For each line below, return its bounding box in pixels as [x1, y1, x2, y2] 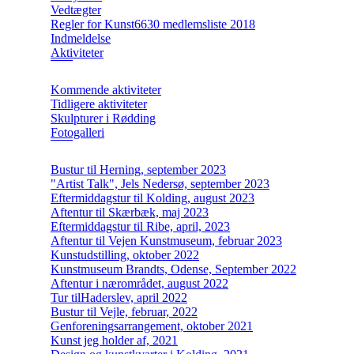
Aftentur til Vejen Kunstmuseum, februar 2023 [51, 233, 282, 247]
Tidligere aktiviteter [51, 96, 147, 111]
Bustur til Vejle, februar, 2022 [51, 304, 198, 318]
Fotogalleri [51, 125, 104, 139]
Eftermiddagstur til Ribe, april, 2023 [51, 219, 230, 233]
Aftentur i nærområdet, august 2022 [51, 276, 228, 290]
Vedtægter [51, 2, 101, 17]
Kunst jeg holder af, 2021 [51, 333, 178, 347]
